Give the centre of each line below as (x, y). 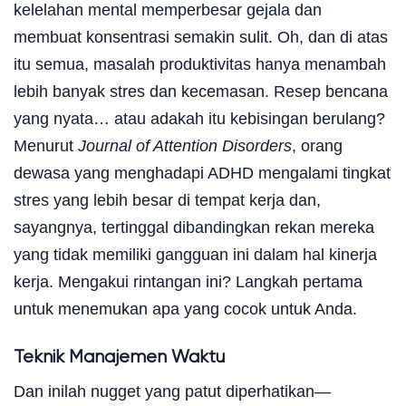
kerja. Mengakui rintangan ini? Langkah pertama (188, 281)
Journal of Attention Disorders (185, 145)
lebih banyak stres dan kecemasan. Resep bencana (201, 91)
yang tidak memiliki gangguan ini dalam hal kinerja (195, 254)
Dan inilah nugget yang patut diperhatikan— (172, 391)
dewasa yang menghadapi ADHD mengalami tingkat (202, 173)
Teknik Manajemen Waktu (119, 357)
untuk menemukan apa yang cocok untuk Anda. (185, 309)
